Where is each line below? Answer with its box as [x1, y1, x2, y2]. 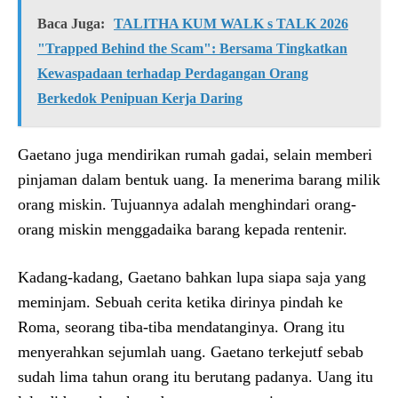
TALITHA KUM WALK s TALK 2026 [114, 15, 348, 31]
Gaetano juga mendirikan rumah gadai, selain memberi [18, 145, 372, 163]
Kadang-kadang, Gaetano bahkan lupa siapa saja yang [18, 267, 366, 286]
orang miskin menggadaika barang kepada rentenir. [18, 219, 347, 238]
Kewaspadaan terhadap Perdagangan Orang [37, 65, 308, 81]
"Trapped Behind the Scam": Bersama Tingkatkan [37, 40, 347, 56]
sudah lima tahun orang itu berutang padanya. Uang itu [18, 367, 373, 386]
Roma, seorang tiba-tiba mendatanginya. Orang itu [18, 317, 345, 336]
